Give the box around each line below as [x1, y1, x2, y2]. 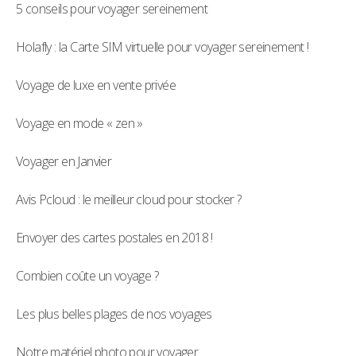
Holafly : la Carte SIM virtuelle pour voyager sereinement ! [16, 38, 309, 56]
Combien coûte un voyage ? [16, 267, 158, 285]
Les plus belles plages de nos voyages [16, 305, 212, 323]
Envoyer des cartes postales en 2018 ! [16, 229, 213, 247]
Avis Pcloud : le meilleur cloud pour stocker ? [16, 191, 242, 209]
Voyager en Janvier [16, 153, 112, 171]
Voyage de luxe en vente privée [16, 76, 176, 95]
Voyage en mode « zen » [16, 114, 143, 133]
